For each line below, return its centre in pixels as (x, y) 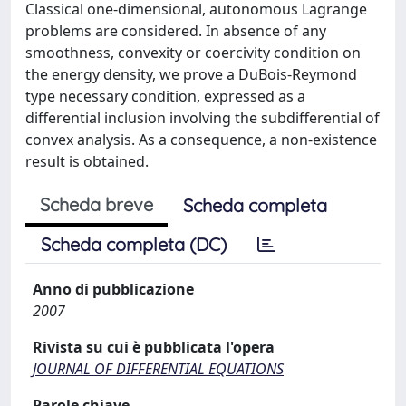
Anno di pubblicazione (113, 289)
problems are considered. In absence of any (176, 31)
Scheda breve (97, 204)
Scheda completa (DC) (134, 244)
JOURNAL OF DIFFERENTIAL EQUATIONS (158, 369)
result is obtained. (87, 161)
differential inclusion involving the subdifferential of (203, 118)
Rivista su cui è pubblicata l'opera (154, 347)
